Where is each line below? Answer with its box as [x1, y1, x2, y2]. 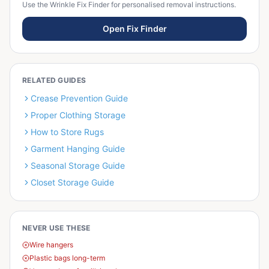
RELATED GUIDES [22, 76, 86, 85]
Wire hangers [29, 240, 73, 249]
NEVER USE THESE [22, 223, 91, 232]
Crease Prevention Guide [31, 93, 128, 103]
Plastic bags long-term [29, 253, 105, 262]
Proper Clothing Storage [31, 110, 125, 120]
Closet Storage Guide [31, 177, 114, 187]
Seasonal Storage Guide [31, 160, 125, 171]
